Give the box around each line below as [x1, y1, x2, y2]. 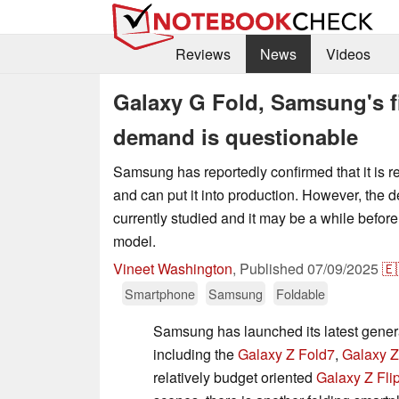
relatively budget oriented [153, 366, 316, 387]
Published [240, 257, 307, 279]
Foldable [276, 283, 325, 303]
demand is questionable [113, 120, 358, 151]
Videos [325, 44, 370, 65]
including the [153, 343, 238, 364]
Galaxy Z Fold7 [238, 343, 335, 364]
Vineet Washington [113, 257, 232, 279]
